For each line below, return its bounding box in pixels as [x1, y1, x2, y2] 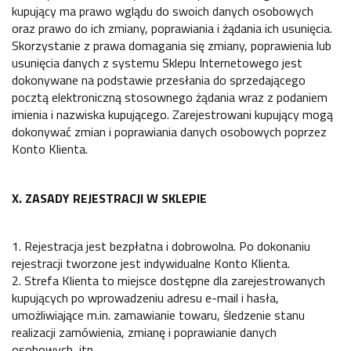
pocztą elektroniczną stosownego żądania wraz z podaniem [12, 87, 327, 107]
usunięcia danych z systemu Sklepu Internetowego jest [12, 52, 302, 72]
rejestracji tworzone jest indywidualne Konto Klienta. [12, 253, 290, 273]
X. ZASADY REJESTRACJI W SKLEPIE [12, 189, 207, 208]
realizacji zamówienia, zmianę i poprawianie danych [12, 322, 277, 342]
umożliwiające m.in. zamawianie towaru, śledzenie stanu [12, 305, 305, 324]
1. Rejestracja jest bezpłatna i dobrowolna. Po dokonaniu [12, 236, 310, 255]
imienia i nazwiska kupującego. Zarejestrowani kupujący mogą [12, 104, 333, 124]
